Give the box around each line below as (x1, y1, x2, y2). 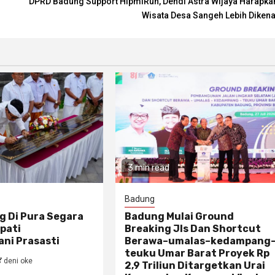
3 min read (128, 163, 170, 174)
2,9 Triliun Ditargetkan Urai (125, 260, 266, 272)
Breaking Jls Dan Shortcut (125, 223, 261, 235)
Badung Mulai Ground (125, 211, 234, 223)
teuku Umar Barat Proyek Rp (125, 247, 270, 260)
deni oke (3, 257, 33, 266)
